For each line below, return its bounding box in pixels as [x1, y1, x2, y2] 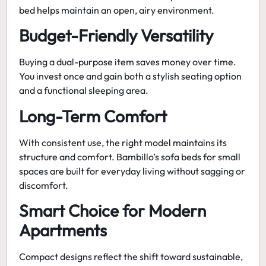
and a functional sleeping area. [19, 84, 149, 97]
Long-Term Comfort [19, 105, 167, 126]
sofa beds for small [161, 150, 241, 163]
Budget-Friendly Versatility [19, 25, 214, 46]
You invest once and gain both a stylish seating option [19, 70, 242, 83]
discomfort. [19, 179, 69, 191]
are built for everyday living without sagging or [48, 164, 246, 177]
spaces [19, 164, 49, 177]
